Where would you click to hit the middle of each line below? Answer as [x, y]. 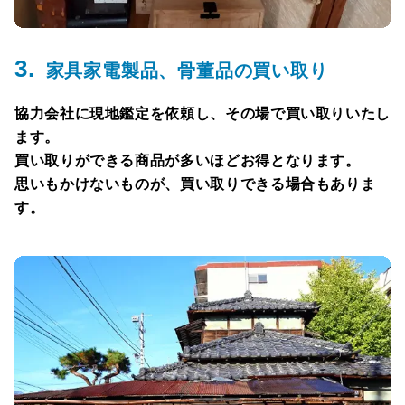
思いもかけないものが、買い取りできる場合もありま [195, 184]
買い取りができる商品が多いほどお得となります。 [188, 160]
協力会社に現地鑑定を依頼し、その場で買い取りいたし [203, 113]
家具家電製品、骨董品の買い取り [187, 70]
